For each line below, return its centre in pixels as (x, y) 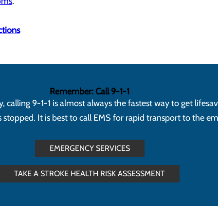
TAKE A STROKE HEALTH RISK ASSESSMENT (90, 173)
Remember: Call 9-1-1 (90, 91)
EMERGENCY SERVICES (90, 148)
